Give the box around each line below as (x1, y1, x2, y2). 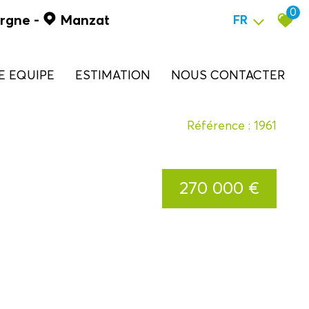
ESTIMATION (82, 68, 150, 82)
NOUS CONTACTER (180, 68, 285, 82)
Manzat (60, 14, 110, 28)
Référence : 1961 (187, 120, 277, 132)
